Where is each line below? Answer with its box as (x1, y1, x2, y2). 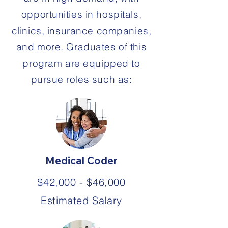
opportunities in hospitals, (21, 8, 142, 20)
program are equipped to (22, 57, 140, 69)
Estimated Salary (41, 194, 122, 207)
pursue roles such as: (31, 73, 132, 85)
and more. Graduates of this (16, 41, 147, 53)
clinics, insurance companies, (11, 24, 152, 37)
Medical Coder (45, 154, 118, 167)
